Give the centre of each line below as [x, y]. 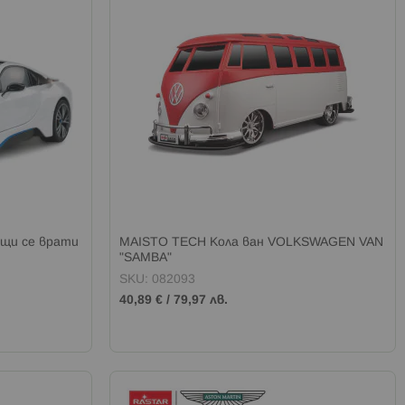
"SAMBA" [146, 258]
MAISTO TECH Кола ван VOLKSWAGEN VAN [252, 242]
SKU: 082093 [158, 279]
